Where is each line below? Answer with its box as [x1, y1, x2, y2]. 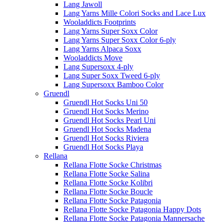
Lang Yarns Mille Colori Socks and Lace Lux [63, 8, 206, 17]
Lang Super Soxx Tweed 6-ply [63, 71, 160, 80]
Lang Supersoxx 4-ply [63, 62, 133, 71]
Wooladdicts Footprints [63, 17, 136, 26]
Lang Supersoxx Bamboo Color [63, 80, 164, 89]
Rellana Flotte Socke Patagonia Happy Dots [63, 205, 201, 214]
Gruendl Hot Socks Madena [63, 124, 151, 133]
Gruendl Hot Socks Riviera [63, 133, 149, 142]
